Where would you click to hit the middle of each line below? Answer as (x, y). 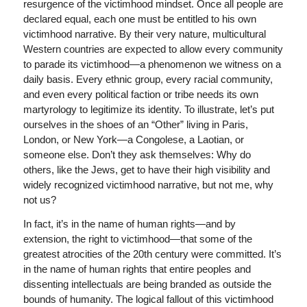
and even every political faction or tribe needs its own (140, 95)
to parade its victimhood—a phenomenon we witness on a (152, 64)
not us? (39, 200)
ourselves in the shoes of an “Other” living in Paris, (135, 125)
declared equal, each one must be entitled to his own (139, 19)
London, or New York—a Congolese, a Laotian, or (133, 140)
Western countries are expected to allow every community (153, 49)
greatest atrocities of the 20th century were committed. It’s (152, 254)
